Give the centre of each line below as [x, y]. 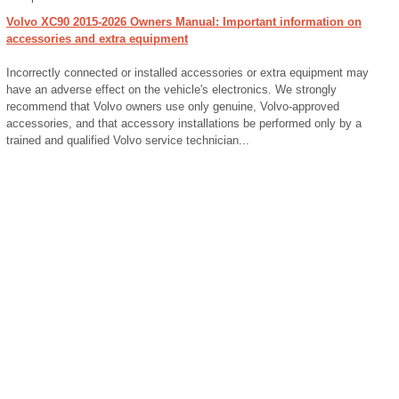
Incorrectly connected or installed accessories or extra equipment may [187, 73]
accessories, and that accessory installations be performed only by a [184, 123]
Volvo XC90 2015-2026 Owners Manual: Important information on [184, 22]
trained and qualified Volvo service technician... [128, 140]
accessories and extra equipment [97, 39]
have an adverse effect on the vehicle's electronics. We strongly [171, 90]
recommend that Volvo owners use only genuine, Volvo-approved [173, 106]
